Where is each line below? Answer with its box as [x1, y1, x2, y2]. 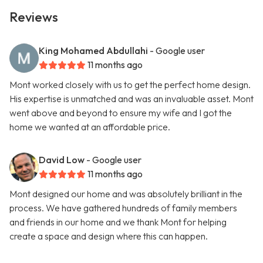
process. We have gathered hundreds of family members [9, 202, 237, 214]
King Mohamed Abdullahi [39, 45, 148, 57]
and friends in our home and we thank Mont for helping [9, 216, 227, 228]
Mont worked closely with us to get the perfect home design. [9, 79, 251, 91]
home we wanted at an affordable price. [9, 121, 170, 133]
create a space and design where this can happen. [9, 230, 208, 242]
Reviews [9, 9, 58, 26]
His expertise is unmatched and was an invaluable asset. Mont [9, 93, 254, 105]
